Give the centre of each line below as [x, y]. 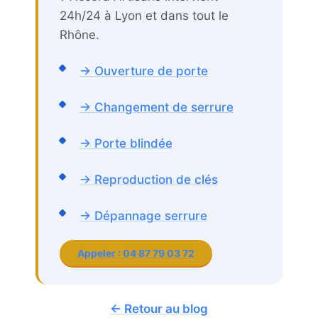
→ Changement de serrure [157, 107]
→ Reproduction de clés [149, 179]
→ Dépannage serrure [143, 215]
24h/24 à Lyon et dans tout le [144, 15]
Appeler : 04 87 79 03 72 [136, 253]
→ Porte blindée [126, 143]
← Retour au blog [159, 308]
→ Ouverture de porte [144, 71]
